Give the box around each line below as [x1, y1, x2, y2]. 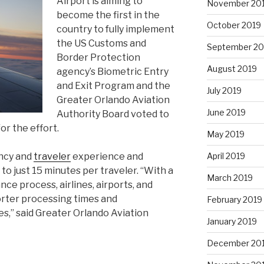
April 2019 [206, 150, 245, 161]
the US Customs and [57, 38, 146, 49]
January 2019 [206, 216, 257, 226]
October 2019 [206, 19, 261, 30]
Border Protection [57, 52, 140, 63]
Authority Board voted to [57, 108, 169, 120]
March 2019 [206, 172, 253, 183]
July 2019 [206, 85, 242, 95]
